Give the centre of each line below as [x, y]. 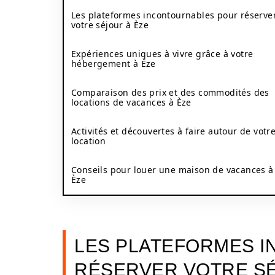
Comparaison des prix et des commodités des [170, 92]
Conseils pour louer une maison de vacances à [172, 170]
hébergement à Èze [114, 64]
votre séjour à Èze [110, 25]
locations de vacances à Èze [131, 102]
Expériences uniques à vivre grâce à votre [162, 54]
